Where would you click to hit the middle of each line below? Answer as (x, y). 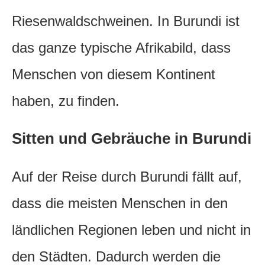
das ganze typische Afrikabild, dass (121, 48)
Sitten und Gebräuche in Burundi (132, 139)
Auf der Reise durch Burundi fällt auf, (127, 177)
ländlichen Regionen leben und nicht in (131, 230)
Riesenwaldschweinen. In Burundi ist (126, 21)
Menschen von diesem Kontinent (114, 75)
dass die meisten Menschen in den (120, 203)
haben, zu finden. (66, 101)
